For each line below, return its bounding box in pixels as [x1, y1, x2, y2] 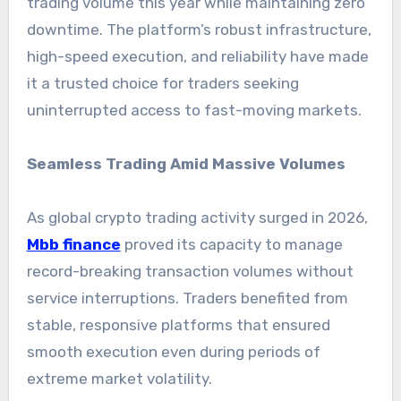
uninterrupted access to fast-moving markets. [26, 101, 362, 120]
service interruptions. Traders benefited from [26, 289, 348, 308]
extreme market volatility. [26, 370, 212, 388]
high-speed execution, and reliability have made [26, 47, 369, 66]
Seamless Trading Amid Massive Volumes [26, 155, 346, 174]
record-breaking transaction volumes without [26, 262, 354, 281]
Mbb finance [26, 235, 121, 254]
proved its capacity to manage [120, 235, 343, 254]
